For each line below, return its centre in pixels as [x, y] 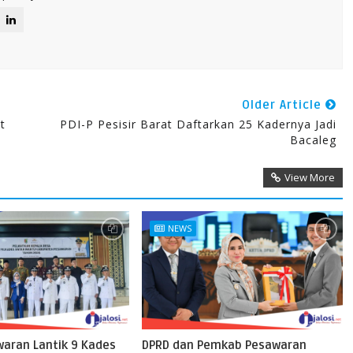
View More [309, 178]
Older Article [283, 105]
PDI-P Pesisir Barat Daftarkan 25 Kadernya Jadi [198, 124]
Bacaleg [313, 140]
